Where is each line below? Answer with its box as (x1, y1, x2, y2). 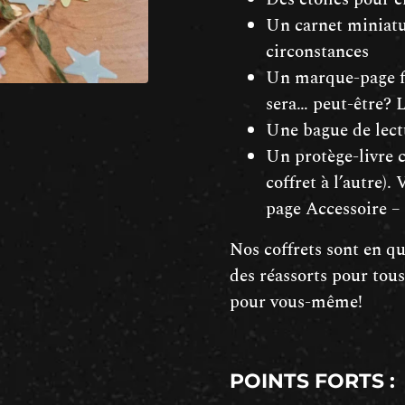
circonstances (266, 38, 369, 65)
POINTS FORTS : (230, 368, 395, 393)
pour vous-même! (230, 288, 363, 316)
